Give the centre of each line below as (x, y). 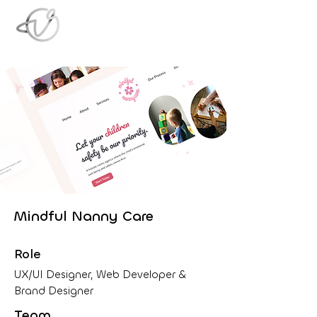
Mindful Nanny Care (83, 216)
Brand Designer (54, 291)
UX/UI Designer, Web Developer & (100, 275)
